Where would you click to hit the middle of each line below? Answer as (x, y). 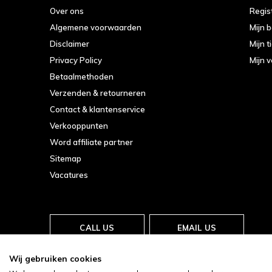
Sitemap (66, 159)
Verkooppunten (79, 126)
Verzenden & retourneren (98, 93)
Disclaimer (70, 44)
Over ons (67, 11)
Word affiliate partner (91, 142)
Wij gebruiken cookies (55, 258)
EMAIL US (197, 228)
